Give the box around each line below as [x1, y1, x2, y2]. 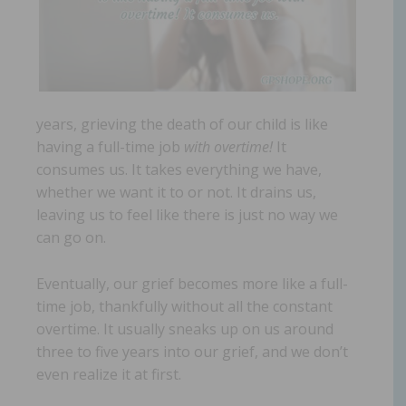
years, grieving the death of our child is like [36, 113, 328, 134]
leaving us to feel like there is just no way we [36, 204, 338, 225]
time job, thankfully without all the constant [36, 295, 333, 316]
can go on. [36, 227, 106, 247]
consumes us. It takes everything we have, [36, 159, 322, 179]
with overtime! [184, 136, 273, 157]
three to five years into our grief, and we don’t [36, 341, 348, 362]
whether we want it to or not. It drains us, [36, 181, 316, 202]
